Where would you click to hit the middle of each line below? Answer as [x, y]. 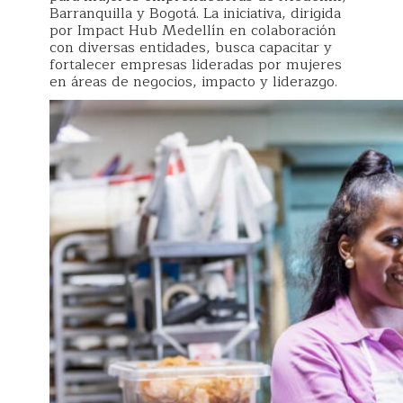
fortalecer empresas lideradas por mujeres [196, 64]
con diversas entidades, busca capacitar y [191, 47]
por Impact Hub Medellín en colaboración [193, 30]
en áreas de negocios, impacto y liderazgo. [193, 81]
